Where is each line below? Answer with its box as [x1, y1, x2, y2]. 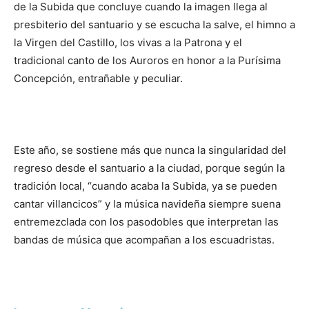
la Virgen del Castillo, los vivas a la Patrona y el [14, 36, 242, 50]
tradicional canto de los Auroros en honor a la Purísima [14, 54, 281, 68]
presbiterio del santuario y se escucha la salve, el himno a [14, 18, 295, 32]
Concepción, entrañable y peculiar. [14, 72, 183, 86]
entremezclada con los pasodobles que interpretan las [14, 215, 279, 229]
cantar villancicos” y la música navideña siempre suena [14, 197, 281, 211]
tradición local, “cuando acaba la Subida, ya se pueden [14, 179, 277, 193]
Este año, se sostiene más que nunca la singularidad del [14, 143, 286, 157]
